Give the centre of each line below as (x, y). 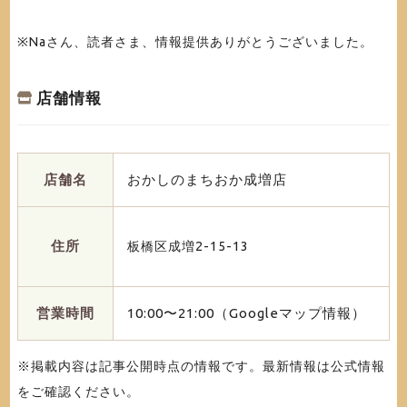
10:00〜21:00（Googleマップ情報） (246, 313)
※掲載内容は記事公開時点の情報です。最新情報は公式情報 (201, 366)
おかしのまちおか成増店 (207, 179)
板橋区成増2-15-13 (188, 246)
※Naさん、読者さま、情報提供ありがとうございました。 (195, 42)
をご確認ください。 (78, 391)
